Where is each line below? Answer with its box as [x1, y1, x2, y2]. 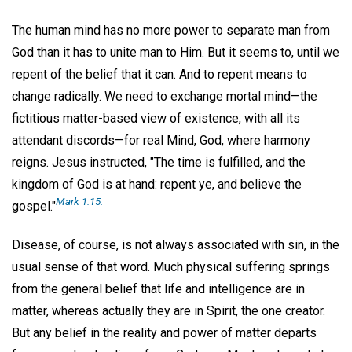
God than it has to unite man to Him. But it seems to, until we [12, 44, 339, 60]
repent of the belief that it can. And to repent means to [12, 66, 307, 82]
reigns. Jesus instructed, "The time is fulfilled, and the [12, 154, 306, 170]
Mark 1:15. [56, 194, 103, 207]
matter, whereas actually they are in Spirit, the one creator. [12, 302, 325, 318]
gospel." [12, 198, 56, 214]
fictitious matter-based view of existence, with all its [12, 110, 300, 126]
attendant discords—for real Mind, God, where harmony [12, 132, 310, 148]
